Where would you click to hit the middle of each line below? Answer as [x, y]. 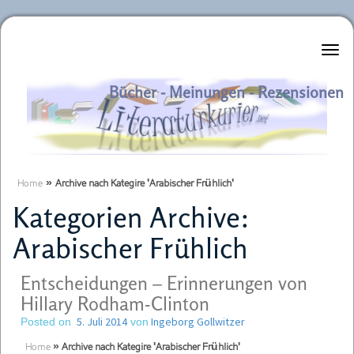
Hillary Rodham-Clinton [115, 304]
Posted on [46, 322]
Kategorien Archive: [131, 217]
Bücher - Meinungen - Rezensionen [226, 92]
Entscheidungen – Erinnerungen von [164, 283]
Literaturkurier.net [143, 88]
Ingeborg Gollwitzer [197, 322]
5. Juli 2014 [102, 322]
